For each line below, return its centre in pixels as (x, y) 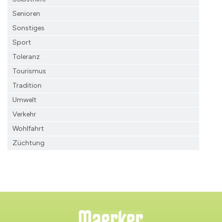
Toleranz (26, 56)
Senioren (26, 13)
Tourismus (29, 71)
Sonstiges (28, 28)
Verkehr (24, 114)
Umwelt (25, 100)
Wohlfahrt (28, 128)
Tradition (27, 85)
